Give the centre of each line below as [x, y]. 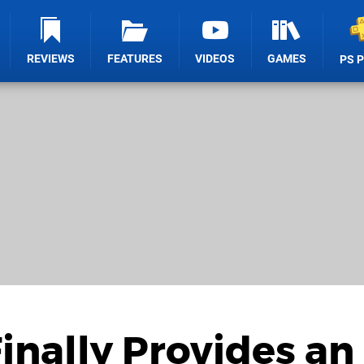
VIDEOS [215, 59]
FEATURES [135, 59]
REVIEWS [50, 59]
